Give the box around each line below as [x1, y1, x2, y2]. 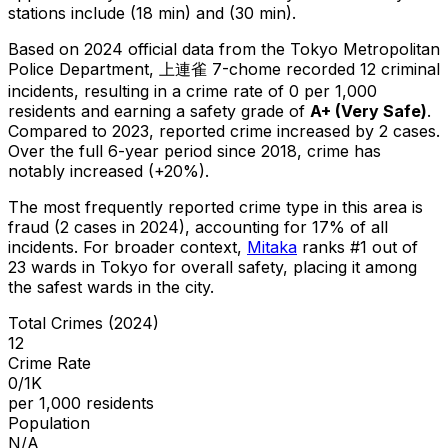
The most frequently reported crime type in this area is [8, 196, 423, 217]
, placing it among [283, 256, 417, 277]
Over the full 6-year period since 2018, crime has [8, 140, 381, 161]
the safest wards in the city [8, 276, 210, 297]
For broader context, [83, 236, 242, 257]
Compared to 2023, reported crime [8, 120, 277, 141]
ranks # [302, 236, 360, 257]
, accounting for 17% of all [185, 216, 388, 237]
